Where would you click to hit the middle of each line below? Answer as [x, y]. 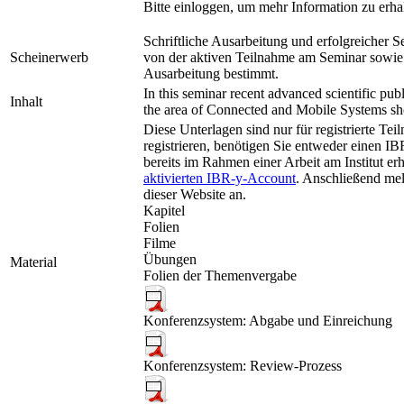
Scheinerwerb [49, 58]
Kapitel [164, 211]
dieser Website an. [195, 195]
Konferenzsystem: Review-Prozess [243, 366]
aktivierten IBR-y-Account [220, 179]
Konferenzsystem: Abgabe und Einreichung [268, 321]
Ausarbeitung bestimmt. [211, 74]
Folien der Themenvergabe [220, 276]
